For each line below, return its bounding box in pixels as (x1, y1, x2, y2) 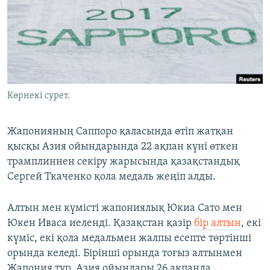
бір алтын (194, 218, 241, 230)
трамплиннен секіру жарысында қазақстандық (7, 156, 240, 168)
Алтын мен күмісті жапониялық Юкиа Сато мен (7, 202, 242, 215)
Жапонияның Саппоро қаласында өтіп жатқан (7, 126, 233, 138)
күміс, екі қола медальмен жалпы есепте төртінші (7, 233, 251, 245)
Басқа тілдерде (20, 61, 92, 73)
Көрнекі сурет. (7, 91, 70, 101)
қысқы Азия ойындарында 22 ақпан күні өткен (7, 141, 238, 153)
